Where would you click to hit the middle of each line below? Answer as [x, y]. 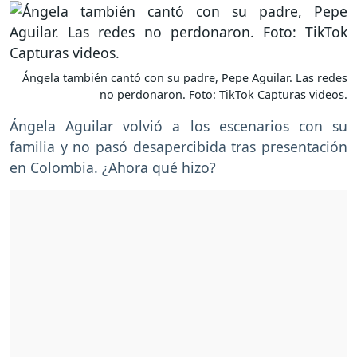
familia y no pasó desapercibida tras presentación [178, 147]
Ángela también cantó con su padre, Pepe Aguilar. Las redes [185, 78]
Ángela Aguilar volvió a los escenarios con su [178, 126]
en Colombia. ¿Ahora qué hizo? [115, 168]
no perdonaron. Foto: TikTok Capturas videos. [224, 95]
